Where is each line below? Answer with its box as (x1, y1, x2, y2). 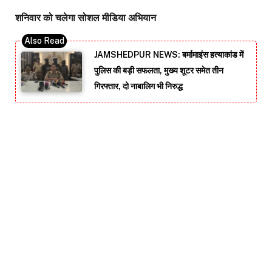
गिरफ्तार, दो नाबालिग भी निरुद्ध (94, 81, 183, 92)
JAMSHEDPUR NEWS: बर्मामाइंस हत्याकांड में (94, 50, 243, 60)
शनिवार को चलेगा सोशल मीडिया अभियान (15, 12, 156, 24)
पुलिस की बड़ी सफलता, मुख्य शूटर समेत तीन (94, 66, 223, 76)
